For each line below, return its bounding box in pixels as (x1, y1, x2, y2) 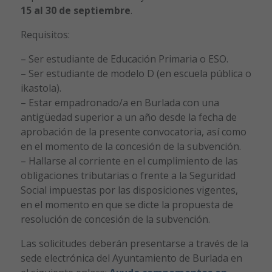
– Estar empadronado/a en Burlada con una (20, 96, 219, 110)
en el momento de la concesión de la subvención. (20, 140, 241, 154)
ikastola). (20, 81, 61, 95)
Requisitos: (20, 28, 70, 42)
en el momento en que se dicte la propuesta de (20, 198, 233, 212)
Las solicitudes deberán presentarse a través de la (20, 237, 248, 251)
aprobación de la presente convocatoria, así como (20, 125, 246, 139)
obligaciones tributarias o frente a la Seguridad (20, 169, 236, 183)
